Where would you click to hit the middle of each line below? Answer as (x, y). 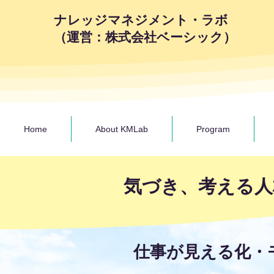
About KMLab (122, 129)
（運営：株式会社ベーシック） (145, 37)
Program (213, 129)
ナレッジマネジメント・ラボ (141, 20)
